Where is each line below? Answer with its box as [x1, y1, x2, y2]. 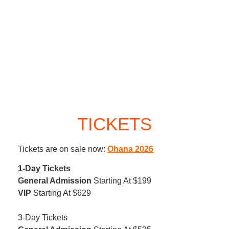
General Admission [18, 176, 91, 185]
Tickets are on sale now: [18, 144, 107, 153]
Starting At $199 [91, 176, 151, 185]
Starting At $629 [31, 188, 91, 197]
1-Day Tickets [18, 164, 71, 173]
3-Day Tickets [18, 213, 67, 222]
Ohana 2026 [107, 144, 153, 153]
